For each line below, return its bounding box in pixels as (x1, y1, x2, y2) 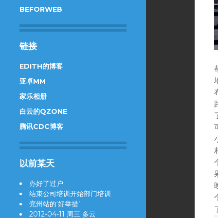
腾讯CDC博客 (19, 122, 63, 131)
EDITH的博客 (19, 62, 63, 71)
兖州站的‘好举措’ (29, 200, 80, 208)
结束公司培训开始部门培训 (29, 189, 111, 198)
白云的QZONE (19, 107, 67, 116)
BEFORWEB (19, 5, 62, 14)
